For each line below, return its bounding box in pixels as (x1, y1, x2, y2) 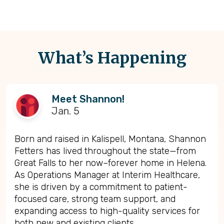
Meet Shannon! (51, 93, 124, 105)
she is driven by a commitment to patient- (14, 181, 187, 192)
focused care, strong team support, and (14, 193, 175, 204)
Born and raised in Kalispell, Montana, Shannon (14, 133, 206, 144)
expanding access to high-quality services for (14, 205, 200, 216)
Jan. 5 (51, 105, 79, 117)
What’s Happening (37, 47, 186, 68)
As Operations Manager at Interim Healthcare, (14, 169, 200, 180)
